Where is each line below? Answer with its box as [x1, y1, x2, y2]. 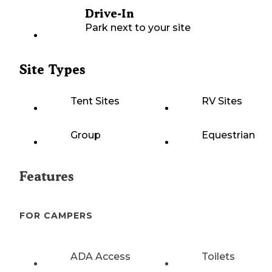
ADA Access [70, 250, 131, 262]
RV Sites [202, 95, 242, 107]
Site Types [19, 62, 85, 78]
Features [19, 169, 73, 185]
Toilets [202, 250, 235, 262]
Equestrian [202, 129, 255, 141]
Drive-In [85, 7, 134, 21]
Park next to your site [85, 22, 191, 34]
